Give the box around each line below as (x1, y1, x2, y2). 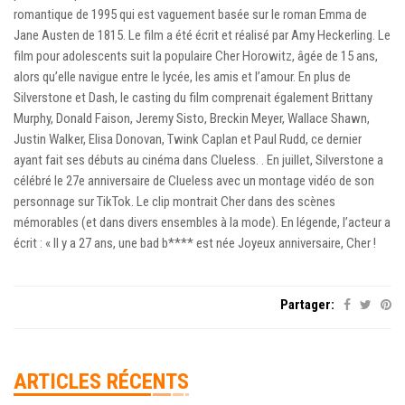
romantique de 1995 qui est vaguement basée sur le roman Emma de (14, 5, 367, 23)
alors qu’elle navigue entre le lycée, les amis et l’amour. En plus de (14, 68, 351, 85)
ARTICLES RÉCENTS (14, 368, 189, 394)
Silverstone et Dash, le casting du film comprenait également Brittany (14, 89, 372, 106)
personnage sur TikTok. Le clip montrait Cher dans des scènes (14, 193, 335, 210)
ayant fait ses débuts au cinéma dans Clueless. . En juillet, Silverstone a (14, 151, 383, 168)
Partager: (280, 296, 334, 313)
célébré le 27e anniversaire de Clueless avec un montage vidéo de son (14, 172, 374, 189)
